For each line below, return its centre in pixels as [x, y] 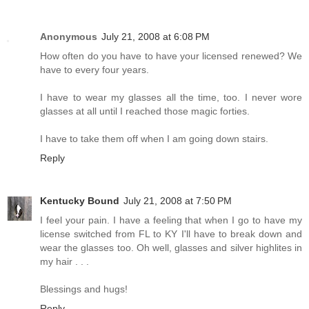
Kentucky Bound [80, 201]
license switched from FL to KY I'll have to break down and [171, 234]
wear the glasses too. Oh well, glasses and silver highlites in [171, 248]
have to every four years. [94, 70]
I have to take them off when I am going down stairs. [154, 139]
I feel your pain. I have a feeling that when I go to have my [171, 220]
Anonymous [69, 37]
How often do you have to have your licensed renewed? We [171, 56]
